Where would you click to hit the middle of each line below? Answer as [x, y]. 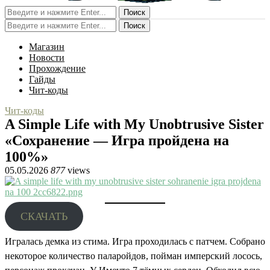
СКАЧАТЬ [44, 216]
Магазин [47, 47]
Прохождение [57, 68]
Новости [47, 58]
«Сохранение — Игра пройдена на [117, 140]
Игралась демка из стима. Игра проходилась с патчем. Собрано [135, 241]
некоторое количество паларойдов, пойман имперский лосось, [133, 256]
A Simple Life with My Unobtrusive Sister [134, 124]
